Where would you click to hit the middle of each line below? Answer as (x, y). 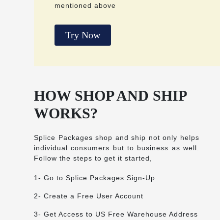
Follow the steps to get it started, (93, 158)
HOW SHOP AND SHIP (110, 95)
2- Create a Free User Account (89, 196)
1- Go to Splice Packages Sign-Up (95, 178)
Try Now (83, 35)
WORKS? (66, 113)
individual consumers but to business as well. (117, 148)
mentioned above (85, 6)
